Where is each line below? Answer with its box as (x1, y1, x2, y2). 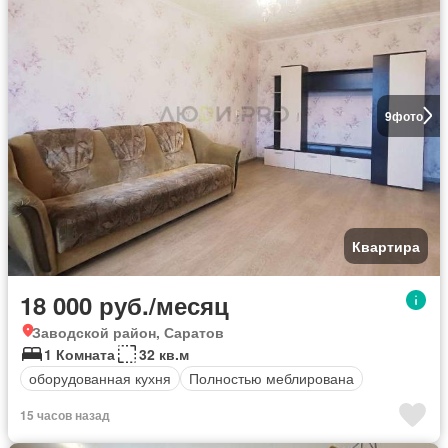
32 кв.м (139, 343, 189, 364)
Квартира (352, 235, 420, 256)
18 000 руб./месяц (20, 287, 229, 322)
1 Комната (44, 343, 115, 364)
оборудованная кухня (29, 368, 171, 389)
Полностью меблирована (189, 368, 354, 389)
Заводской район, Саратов (32, 321, 224, 342)
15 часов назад (20, 405, 110, 424)
